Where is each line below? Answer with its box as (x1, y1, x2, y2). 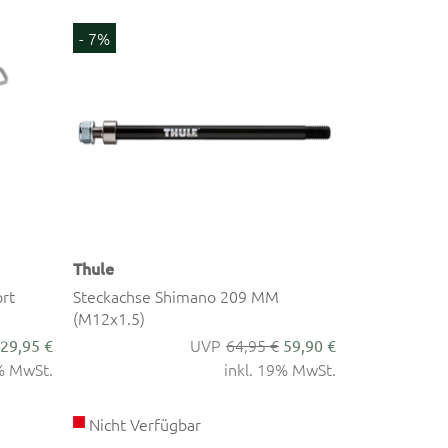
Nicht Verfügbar (85, 412, 202, 435)
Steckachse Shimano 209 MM (73, 284, 280, 307)
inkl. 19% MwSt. (223, 357, 336, 380)
